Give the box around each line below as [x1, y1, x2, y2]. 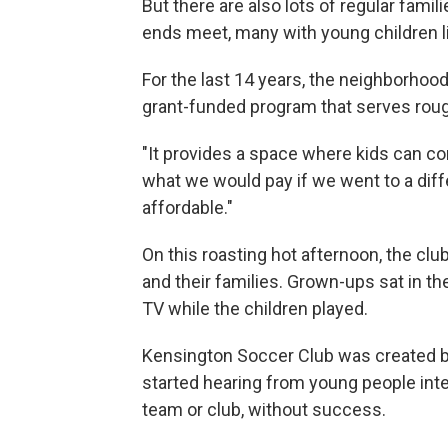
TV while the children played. [142, 298, 368, 319]
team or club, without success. [142, 399, 386, 420]
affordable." [142, 197, 233, 218]
